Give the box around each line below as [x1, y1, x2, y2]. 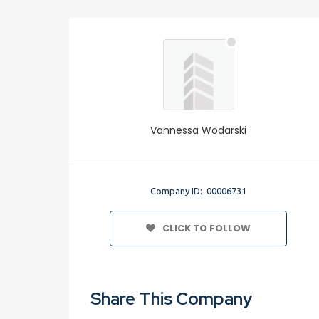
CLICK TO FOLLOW [162, 221, 251, 235]
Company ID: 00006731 [150, 186, 247, 196]
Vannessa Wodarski [150, 123, 247, 137]
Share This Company [90, 288, 252, 310]
